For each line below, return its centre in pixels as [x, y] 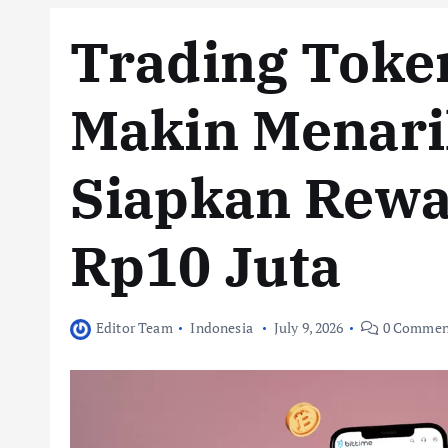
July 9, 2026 [308, 327]
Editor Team [134, 327]
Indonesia [221, 327]
